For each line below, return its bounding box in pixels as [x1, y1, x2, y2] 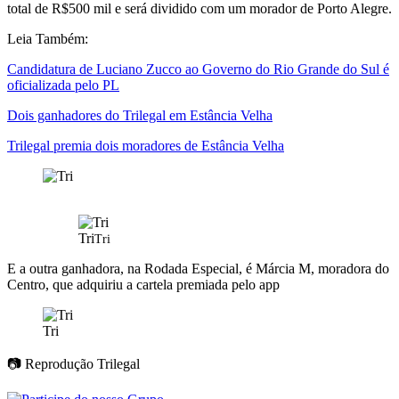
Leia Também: [7, 31, 88, 47]
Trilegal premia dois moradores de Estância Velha [7, 138, 284, 154]
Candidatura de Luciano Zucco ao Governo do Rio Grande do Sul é [7, 61, 389, 77]
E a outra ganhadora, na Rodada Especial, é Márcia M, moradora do [7, 261, 389, 277]
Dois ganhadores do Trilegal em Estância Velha [7, 108, 273, 124]
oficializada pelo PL [7, 77, 119, 94]
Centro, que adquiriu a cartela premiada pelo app [7, 277, 283, 293]
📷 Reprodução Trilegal [7, 356, 140, 372]
